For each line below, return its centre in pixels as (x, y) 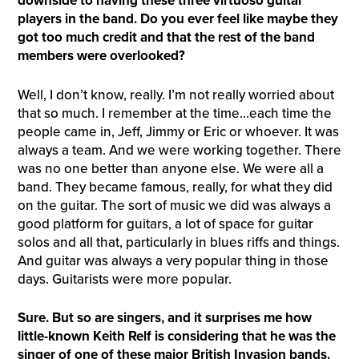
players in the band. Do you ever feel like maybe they (177, 19)
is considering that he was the (243, 337)
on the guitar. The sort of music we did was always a (174, 205)
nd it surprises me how (243, 318)
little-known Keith (73, 337)
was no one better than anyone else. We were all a (170, 168)
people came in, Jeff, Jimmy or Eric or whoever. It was (178, 131)
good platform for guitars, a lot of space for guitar (165, 224)
